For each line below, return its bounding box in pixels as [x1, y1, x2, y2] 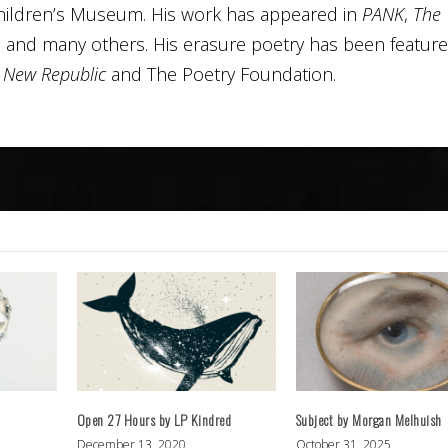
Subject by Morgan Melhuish [295, 409, 442, 431]
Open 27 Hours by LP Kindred [76, 409, 232, 431]
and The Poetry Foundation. [105, 62, 336, 87]
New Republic [2, 62, 106, 87]
